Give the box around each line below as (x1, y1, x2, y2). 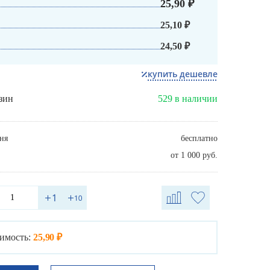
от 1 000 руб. (171, 151, 218, 160)
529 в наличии (158, 93, 218, 104)
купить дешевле (148, 68, 218, 80)
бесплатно (181, 134, 218, 143)
